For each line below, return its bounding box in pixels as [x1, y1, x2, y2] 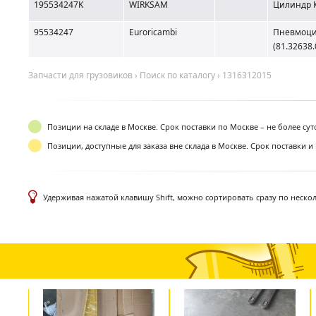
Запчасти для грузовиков [28, 69, 133, 81]
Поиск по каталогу [140, 69, 215, 81]
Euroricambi [129, 26, 177, 38]
